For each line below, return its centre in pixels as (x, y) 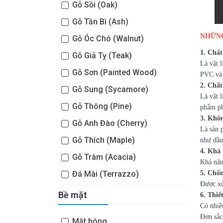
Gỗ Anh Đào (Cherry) (109, 123)
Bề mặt (73, 195)
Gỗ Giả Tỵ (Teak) (101, 56)
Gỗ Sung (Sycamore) (109, 89)
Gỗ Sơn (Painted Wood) (113, 72)
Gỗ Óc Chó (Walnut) (107, 39)
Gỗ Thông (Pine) (101, 106)
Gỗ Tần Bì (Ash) (99, 22)
